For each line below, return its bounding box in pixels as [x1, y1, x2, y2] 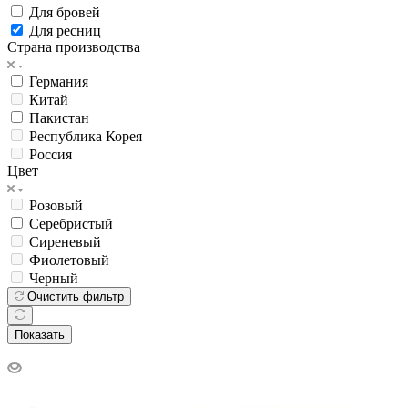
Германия [29, 73, 88, 89]
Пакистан [29, 109, 89, 126]
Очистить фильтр [27, 289, 124, 303]
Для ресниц [29, 22, 101, 38]
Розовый [29, 197, 83, 213]
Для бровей [29, 4, 100, 20]
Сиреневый [29, 233, 101, 250]
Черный [29, 270, 78, 286]
